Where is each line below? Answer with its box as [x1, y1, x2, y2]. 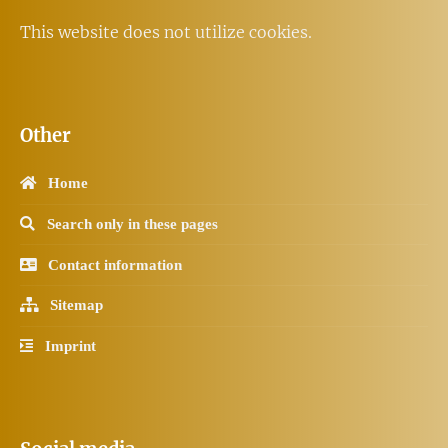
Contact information [36, 256, 182, 272]
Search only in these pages [35, 215, 218, 231]
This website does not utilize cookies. [20, 22, 312, 43]
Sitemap [38, 297, 103, 313]
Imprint [33, 337, 96, 353]
